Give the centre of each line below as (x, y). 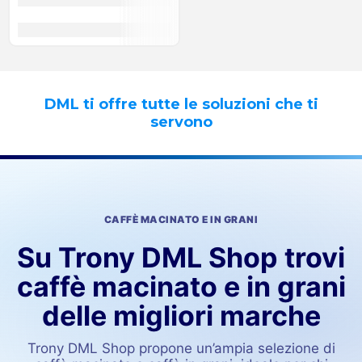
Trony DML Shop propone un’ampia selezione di (181, 348)
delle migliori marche (181, 316)
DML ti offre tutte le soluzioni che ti (181, 104)
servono (181, 122)
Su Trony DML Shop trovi (181, 257)
